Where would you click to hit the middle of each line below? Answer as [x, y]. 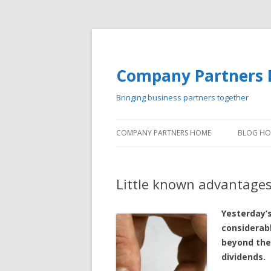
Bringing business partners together [182, 98]
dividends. [243, 257]
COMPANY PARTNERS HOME [164, 133]
